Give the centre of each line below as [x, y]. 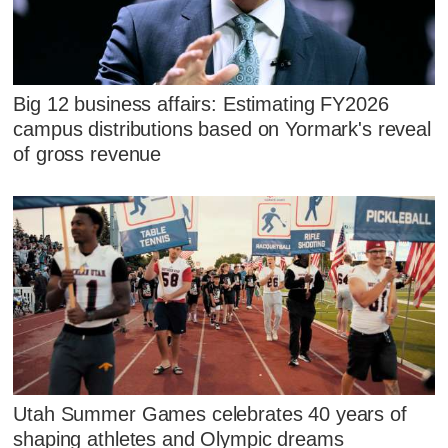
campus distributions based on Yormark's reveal [222, 128]
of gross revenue [87, 153]
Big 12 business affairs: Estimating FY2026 [201, 103]
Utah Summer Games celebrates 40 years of [210, 413]
